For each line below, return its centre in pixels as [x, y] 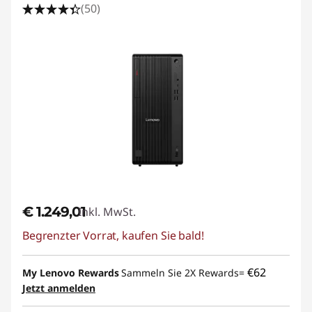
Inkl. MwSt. [107, 211]
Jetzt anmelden [59, 288]
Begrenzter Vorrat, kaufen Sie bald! [113, 235]
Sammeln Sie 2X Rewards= [184, 272]
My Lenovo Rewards [71, 272]
